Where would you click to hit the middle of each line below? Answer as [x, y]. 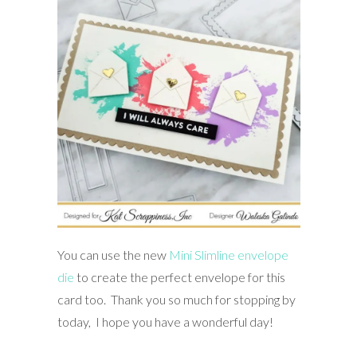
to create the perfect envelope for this [179, 277]
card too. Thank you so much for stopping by [176, 299]
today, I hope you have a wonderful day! [165, 321]
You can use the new [113, 254]
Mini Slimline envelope [228, 254]
